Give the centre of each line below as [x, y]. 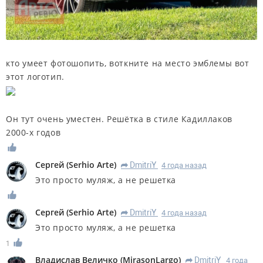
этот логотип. [35, 77]
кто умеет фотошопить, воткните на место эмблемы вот [128, 63]
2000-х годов [33, 133]
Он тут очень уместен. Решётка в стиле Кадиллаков [119, 119]
